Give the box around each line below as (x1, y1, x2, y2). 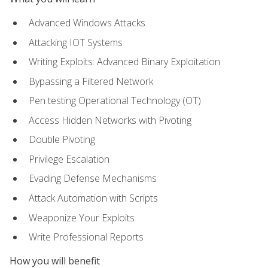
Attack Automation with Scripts (29, 191, 158, 205)
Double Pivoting (29, 133, 95, 147)
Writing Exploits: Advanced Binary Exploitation (29, 55, 220, 69)
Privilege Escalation (29, 152, 109, 166)
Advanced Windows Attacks (29, 16, 145, 29)
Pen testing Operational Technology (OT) (29, 94, 201, 108)
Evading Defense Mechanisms (29, 172, 157, 185)
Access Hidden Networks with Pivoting (29, 113, 191, 127)
